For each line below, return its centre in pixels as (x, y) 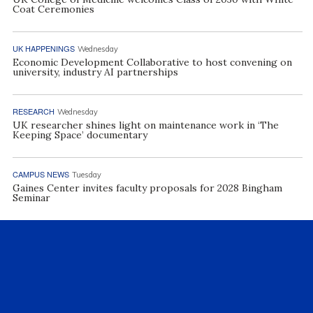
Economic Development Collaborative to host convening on (152, 62)
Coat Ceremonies (53, 9)
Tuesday (86, 174)
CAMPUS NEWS (41, 174)
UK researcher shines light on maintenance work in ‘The (145, 125)
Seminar (31, 197)
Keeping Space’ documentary (80, 134)
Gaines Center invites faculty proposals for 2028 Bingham (147, 188)
